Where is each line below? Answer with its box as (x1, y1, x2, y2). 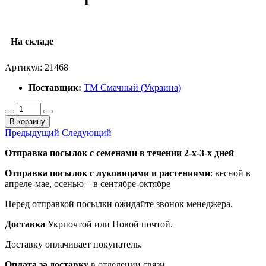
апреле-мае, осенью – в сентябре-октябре (5, 178, 170, 189)
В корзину (9, 116, 45, 126)
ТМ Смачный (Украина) (84, 82, 181, 93)
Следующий (62, 127, 112, 138)
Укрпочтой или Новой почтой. (45, 218, 173, 229)
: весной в (210, 167, 251, 178)
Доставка (5, 218, 45, 229)
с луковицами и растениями (90, 167, 210, 178)
